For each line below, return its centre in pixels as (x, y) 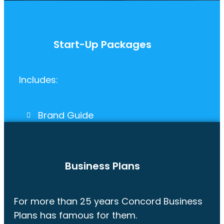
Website (56, 143)
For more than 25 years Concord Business (108, 201)
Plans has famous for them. (75, 215)
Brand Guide (65, 115)
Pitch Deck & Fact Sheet (90, 129)
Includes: (38, 80)
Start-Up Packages (102, 45)
